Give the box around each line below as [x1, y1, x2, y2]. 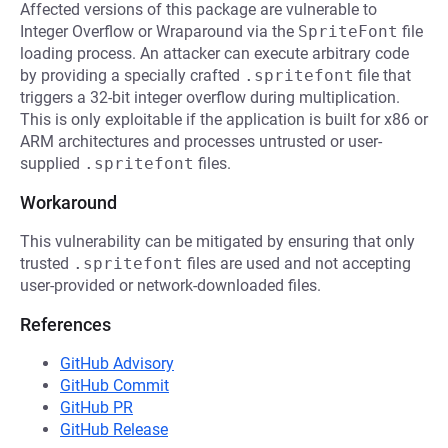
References [20, 314, 111, 335]
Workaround [20, 192, 117, 213]
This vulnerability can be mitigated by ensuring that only [20, 232, 415, 251]
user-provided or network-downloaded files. [20, 276, 321, 295]
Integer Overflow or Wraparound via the [20, 22, 298, 41]
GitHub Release [60, 420, 168, 439]
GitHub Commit [60, 376, 169, 395]
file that [354, 66, 411, 85]
